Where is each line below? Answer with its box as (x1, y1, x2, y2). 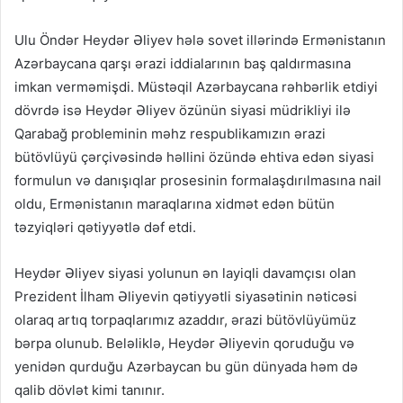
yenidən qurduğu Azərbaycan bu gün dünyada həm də (14, 358, 358, 376)
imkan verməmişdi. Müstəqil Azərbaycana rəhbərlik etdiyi (14, 78, 378, 96)
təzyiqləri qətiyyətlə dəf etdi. (14, 219, 196, 237)
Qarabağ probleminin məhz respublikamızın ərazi (14, 125, 326, 143)
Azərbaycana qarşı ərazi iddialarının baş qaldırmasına (14, 55, 351, 73)
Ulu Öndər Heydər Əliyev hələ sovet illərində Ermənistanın (14, 31, 386, 49)
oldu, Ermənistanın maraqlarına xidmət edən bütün (14, 195, 335, 213)
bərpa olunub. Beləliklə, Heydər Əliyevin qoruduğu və (14, 335, 354, 353)
